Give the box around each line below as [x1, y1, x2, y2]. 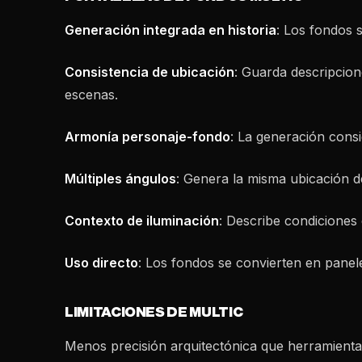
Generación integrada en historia [65, 22, 276, 38]
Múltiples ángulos [65, 170, 176, 187]
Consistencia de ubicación [65, 64, 234, 80]
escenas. [65, 86, 118, 103]
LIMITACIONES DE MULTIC [65, 305, 243, 319]
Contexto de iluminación [65, 213, 219, 229]
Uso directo [65, 255, 138, 271]
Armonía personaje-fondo [65, 128, 230, 145]
